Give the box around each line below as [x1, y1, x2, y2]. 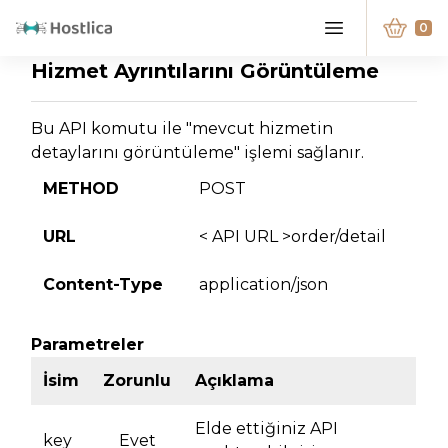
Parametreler [31, 334, 145, 354]
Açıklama [195, 370, 275, 390]
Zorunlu [103, 370, 172, 390]
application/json [199, 274, 329, 294]
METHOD [43, 178, 120, 198]
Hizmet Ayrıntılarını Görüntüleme [31, 59, 380, 83]
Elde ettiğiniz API [195, 418, 339, 438]
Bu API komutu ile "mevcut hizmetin [31, 118, 334, 138]
